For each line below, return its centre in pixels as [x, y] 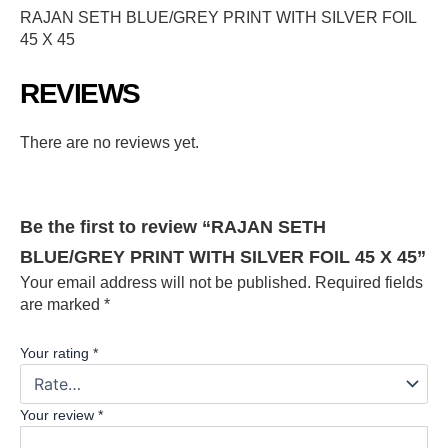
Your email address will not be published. [165, 283]
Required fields [369, 283]
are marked [62, 305]
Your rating [56, 352]
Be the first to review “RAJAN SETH [173, 227]
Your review [59, 414]
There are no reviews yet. [109, 143]
